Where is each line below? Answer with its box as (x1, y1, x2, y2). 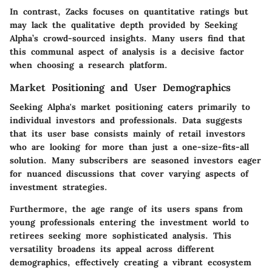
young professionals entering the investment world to (10, 217, 249, 228)
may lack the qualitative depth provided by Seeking (10, 19, 237, 31)
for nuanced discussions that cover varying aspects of (10, 168, 248, 180)
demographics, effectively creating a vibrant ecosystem (10, 257, 251, 268)
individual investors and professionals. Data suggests (10, 115, 242, 126)
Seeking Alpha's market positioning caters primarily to (10, 101, 250, 113)
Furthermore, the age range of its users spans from (10, 203, 243, 215)
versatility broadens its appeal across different (10, 243, 214, 255)
